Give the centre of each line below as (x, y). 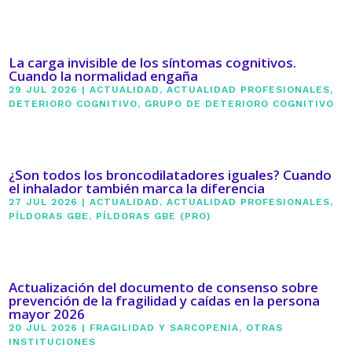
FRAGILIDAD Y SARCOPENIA (165, 328)
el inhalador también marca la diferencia (137, 189)
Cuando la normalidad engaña (104, 76)
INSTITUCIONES (53, 342)
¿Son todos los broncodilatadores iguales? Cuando (170, 175)
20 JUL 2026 (44, 328)
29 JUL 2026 (44, 90)
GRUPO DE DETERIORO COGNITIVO (240, 104)
